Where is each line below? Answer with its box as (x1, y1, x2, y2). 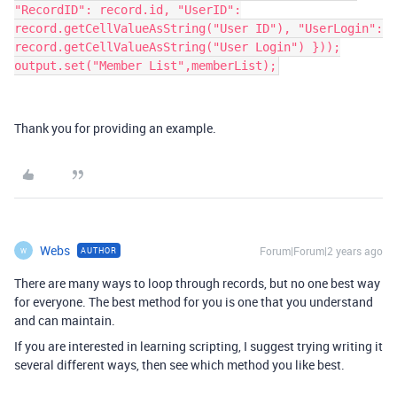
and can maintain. (14, 312, 115, 329)
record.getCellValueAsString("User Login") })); (14, 40, 340, 54)
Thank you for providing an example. (14, 120, 222, 136)
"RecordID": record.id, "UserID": (14, 3, 241, 17)
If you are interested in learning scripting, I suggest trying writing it (14, 338, 383, 354)
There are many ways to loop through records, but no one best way (14, 275, 380, 292)
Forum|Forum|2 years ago (260, 244, 383, 258)
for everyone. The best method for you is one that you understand (14, 293, 373, 310)
